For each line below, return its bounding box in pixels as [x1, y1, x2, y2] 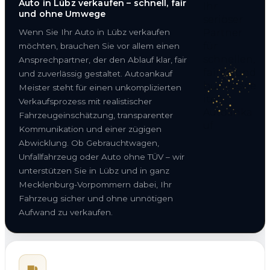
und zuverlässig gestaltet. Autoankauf [19, 68, 172, 78]
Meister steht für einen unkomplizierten [19, 82, 181, 92]
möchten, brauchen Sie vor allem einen [19, 40, 180, 51]
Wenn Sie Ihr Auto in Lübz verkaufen [19, 27, 170, 37]
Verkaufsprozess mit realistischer [19, 96, 152, 106]
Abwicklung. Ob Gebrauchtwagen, [19, 137, 159, 148]
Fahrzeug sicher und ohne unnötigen [19, 193, 173, 203]
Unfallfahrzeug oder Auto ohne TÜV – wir [19, 151, 184, 162]
